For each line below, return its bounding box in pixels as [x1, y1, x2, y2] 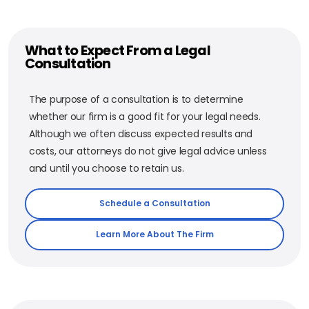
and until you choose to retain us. [29, 161, 184, 175]
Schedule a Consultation [99, 197, 210, 210]
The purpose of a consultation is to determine [29, 92, 243, 106]
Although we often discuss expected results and [29, 126, 253, 141]
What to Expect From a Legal [25, 40, 210, 60]
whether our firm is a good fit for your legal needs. [29, 109, 261, 123]
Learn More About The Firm [95, 228, 214, 241]
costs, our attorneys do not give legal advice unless [29, 143, 267, 158]
